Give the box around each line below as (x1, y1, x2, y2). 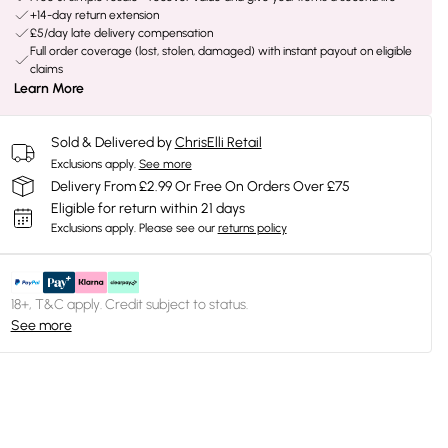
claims (29, 62, 63, 76)
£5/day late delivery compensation (29, 26, 213, 40)
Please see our (138, 221, 215, 235)
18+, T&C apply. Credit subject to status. (10, 296, 248, 313)
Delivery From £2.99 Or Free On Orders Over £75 (50, 177, 350, 195)
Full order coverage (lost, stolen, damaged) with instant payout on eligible (29, 44, 412, 58)
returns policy (217, 221, 287, 235)
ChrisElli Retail (174, 134, 262, 151)
